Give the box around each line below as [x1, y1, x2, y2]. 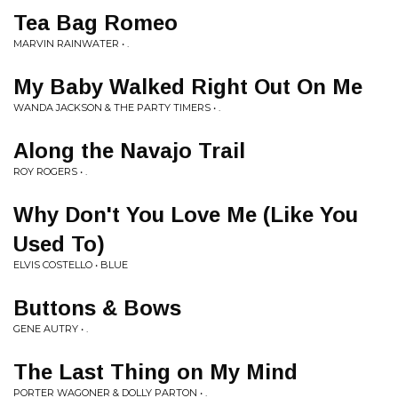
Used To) [13, 232, 105, 256]
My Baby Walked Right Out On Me [13, 75, 362, 99]
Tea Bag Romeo [13, 11, 178, 35]
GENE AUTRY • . [13, 322, 88, 335]
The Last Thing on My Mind [13, 360, 298, 384]
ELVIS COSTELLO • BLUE [13, 259, 128, 271]
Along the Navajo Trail [13, 139, 245, 163]
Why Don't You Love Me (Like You [13, 203, 358, 227]
